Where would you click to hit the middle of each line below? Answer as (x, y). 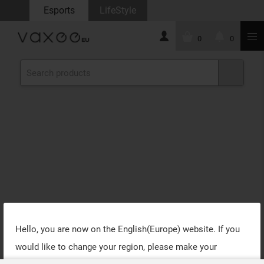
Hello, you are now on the (67, 229)
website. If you (210, 229)
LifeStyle (118, 10)
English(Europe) (149, 229)
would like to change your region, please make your (116, 247)
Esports (59, 10)
